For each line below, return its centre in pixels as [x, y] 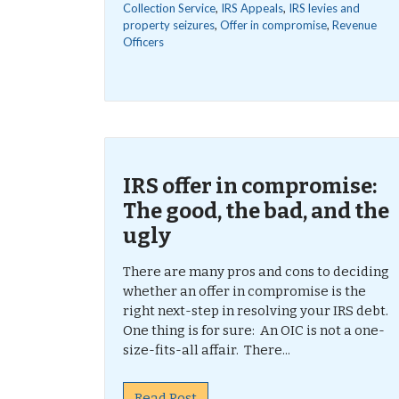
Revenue [354, 25]
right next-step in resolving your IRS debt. [256, 311]
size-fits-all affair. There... [207, 350]
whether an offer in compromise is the [244, 291]
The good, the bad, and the [256, 211]
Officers [143, 42]
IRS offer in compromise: [250, 186]
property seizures [169, 25]
